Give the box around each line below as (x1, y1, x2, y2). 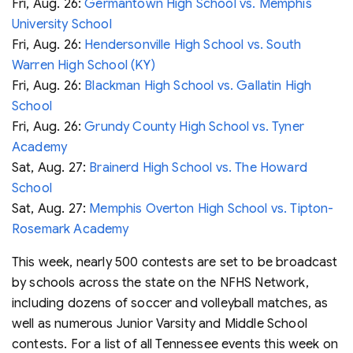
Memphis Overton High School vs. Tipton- (89, 200, 334, 217)
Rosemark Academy (12, 221, 129, 237)
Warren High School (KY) (12, 57, 155, 73)
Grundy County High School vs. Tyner (84, 118, 304, 135)
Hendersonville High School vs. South (84, 36, 302, 53)
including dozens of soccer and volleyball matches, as (12, 295, 329, 311)
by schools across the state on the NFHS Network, (12, 274, 309, 291)
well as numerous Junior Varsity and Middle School (12, 315, 307, 332)
